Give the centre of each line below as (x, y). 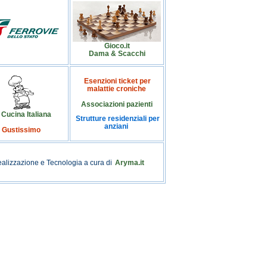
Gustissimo (21, 129)
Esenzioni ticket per (117, 80)
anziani (116, 126)
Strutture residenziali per (117, 119)
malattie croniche (116, 88)
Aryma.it (129, 162)
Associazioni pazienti (117, 104)
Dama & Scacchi (117, 53)
